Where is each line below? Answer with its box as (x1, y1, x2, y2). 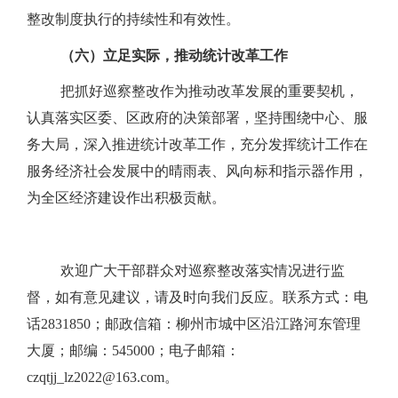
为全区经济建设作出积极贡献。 (27, 190, 226, 206)
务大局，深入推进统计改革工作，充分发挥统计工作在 (27, 137, 368, 153)
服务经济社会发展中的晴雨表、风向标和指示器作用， (27, 163, 368, 179)
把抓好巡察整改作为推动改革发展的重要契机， (60, 84, 359, 99)
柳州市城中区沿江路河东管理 (176, 315, 361, 331)
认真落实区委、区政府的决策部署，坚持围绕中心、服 (27, 110, 368, 126)
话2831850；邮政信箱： (27, 315, 176, 331)
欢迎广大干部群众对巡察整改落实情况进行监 (60, 262, 345, 278)
